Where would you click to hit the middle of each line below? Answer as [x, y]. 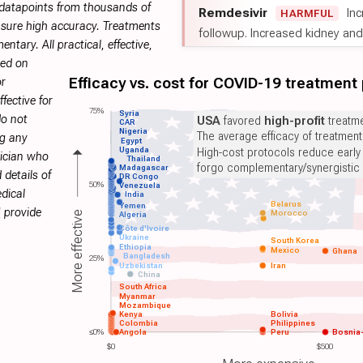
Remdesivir [233, 13]
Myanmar [137, 296]
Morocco [289, 213]
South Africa [143, 287]
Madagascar [143, 168]
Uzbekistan [141, 265]
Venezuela [139, 186]
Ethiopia [135, 246]
